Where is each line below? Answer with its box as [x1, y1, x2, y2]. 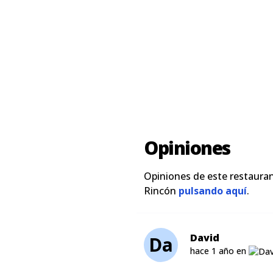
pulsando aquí [179, 184, 247, 197]
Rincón [144, 184, 179, 197]
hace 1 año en [190, 245, 249, 257]
